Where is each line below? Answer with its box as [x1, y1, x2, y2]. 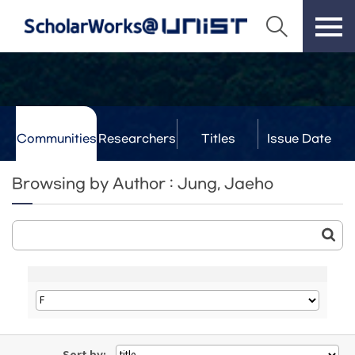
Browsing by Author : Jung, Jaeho [12, 176, 273, 193]
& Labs [116, 161, 158, 174]
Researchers [98, 132, 176, 146]
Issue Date [266, 132, 331, 146]
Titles [200, 132, 235, 146]
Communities [16, 132, 97, 146]
